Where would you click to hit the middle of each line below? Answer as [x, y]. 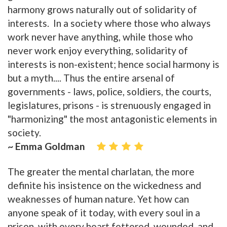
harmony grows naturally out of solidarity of [102, 10]
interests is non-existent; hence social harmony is [113, 64]
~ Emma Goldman [46, 146]
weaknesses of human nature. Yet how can [98, 199]
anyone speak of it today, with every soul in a [104, 213]
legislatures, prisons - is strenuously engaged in [109, 105]
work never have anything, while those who [100, 37]
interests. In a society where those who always [109, 23]
